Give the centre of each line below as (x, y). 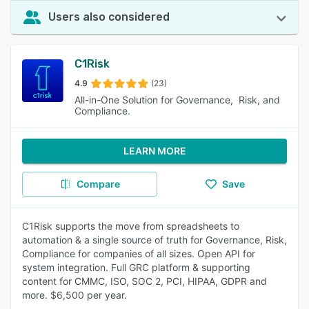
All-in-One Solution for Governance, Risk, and (177, 100)
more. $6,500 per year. (74, 295)
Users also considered (109, 17)
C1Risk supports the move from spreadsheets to (131, 226)
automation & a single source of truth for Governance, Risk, (154, 240)
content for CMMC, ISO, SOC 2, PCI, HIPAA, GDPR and (144, 281)
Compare (98, 184)
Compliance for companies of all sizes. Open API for (139, 253)
